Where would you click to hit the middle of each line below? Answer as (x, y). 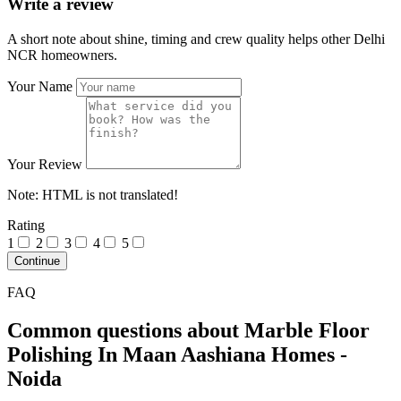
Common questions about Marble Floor (188, 330)
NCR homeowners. (62, 55)
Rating (26, 226)
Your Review (45, 165)
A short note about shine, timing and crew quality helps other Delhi (196, 39)
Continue (37, 261)
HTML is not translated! (108, 195)
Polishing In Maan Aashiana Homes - (177, 354)
